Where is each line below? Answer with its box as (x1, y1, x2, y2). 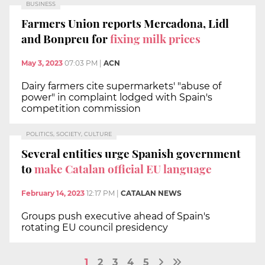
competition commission (21, 103, 141, 115)
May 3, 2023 (21, 59, 63, 68)
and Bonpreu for (21, 30, 110, 46)
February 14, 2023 (21, 189, 85, 198)
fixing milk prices (110, 30, 201, 46)
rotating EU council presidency (21, 222, 168, 234)
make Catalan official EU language (34, 160, 212, 176)
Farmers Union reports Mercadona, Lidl (21, 15, 229, 31)
